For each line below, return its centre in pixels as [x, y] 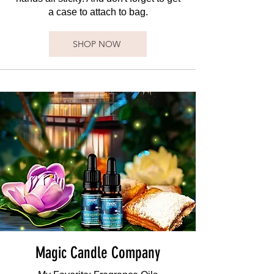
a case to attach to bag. [98, 12]
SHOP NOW [97, 44]
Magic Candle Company [98, 253]
